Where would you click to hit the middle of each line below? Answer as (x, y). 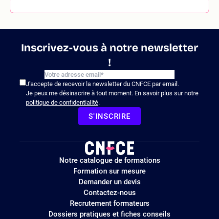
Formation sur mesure (109, 171)
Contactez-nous (109, 192)
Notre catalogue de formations (109, 160)
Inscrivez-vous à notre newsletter (109, 48)
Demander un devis (109, 182)
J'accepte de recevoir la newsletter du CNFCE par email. (102, 84)
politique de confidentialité (62, 102)
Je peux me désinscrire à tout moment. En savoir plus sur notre (112, 93)
